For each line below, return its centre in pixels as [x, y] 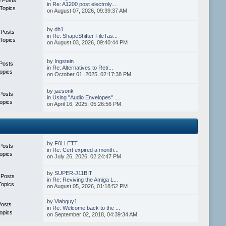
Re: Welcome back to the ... [87, 208]
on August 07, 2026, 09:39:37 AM [87, 10]
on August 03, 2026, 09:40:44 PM [88, 42]
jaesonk [64, 91]
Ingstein [64, 61]
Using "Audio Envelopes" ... [86, 97]
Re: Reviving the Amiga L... [86, 179]
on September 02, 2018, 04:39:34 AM [92, 214]
